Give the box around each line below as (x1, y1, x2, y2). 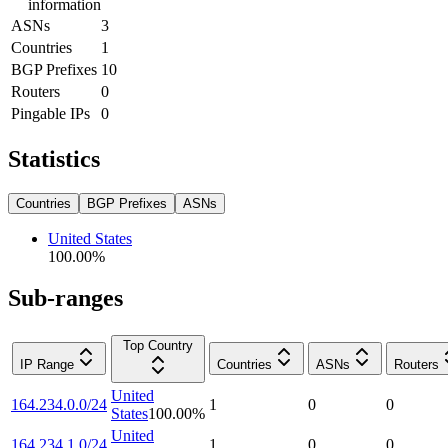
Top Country (123, 338, 193, 354)
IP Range (20, 357, 74, 373)
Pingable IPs (11, 104, 90, 122)
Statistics (8, 145, 100, 172)
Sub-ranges (8, 285, 123, 312)
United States (48, 229, 132, 247)
